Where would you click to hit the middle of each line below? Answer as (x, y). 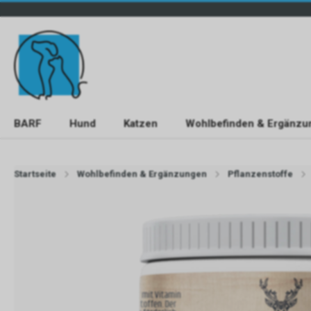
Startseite (35, 174)
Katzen (141, 124)
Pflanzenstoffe (260, 174)
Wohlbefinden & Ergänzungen (142, 174)
